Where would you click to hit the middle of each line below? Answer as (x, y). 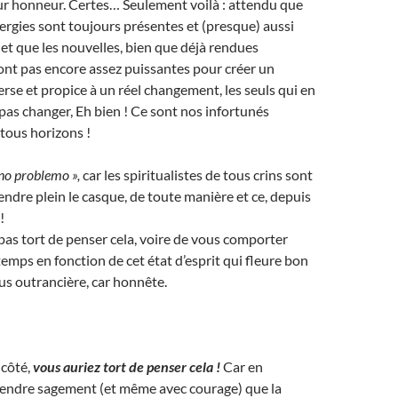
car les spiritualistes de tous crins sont (196, 175)
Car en (243, 366)
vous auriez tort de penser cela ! (128, 366)
